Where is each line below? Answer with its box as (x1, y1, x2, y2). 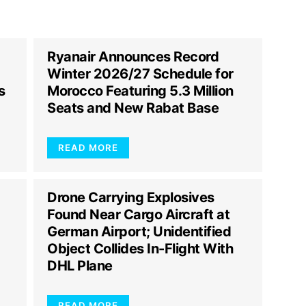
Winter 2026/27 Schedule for (47, 66, 234, 82)
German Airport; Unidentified (47, 223, 231, 240)
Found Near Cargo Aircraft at (47, 206, 229, 223)
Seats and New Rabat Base (47, 100, 219, 116)
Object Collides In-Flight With (47, 240, 233, 257)
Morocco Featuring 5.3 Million (47, 83, 234, 99)
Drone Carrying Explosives (47, 189, 214, 206)
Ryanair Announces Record (47, 48, 219, 65)
